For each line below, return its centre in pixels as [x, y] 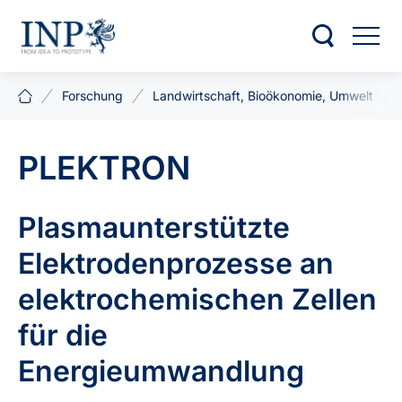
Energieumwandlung [162, 371]
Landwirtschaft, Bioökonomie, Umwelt [263, 96]
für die [63, 335]
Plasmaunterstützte [154, 227]
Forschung [93, 96]
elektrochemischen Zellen [198, 299]
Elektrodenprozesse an [176, 263]
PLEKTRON [105, 168]
